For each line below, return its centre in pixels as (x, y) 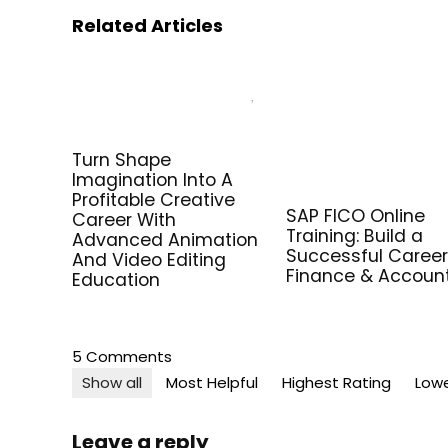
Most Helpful (212, 382)
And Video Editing (149, 260)
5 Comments (122, 356)
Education (116, 280)
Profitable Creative (154, 200)
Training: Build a (355, 236)
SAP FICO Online (356, 216)
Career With (124, 220)
